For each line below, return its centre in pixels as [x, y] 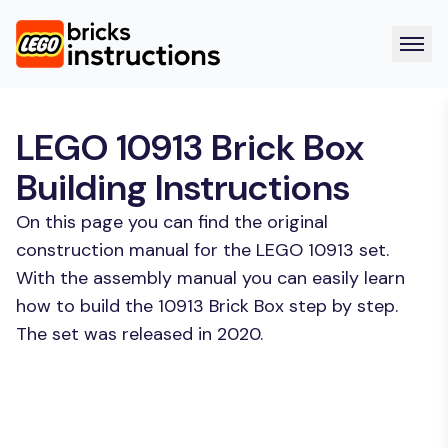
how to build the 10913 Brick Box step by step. [207, 306]
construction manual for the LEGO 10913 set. [202, 250]
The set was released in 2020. [139, 334]
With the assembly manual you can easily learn [210, 278]
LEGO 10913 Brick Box [190, 147]
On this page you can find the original [172, 222]
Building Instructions [183, 187]
